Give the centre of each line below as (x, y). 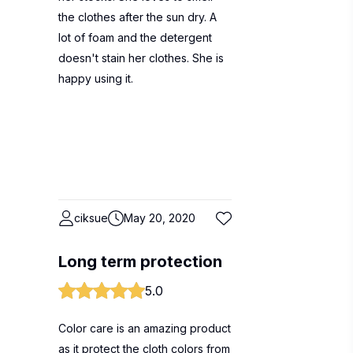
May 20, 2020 (160, 218)
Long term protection (140, 262)
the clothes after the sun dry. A (137, 17)
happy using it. (96, 78)
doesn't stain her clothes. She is (141, 58)
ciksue (91, 218)
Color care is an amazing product (145, 328)
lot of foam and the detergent (135, 37)
